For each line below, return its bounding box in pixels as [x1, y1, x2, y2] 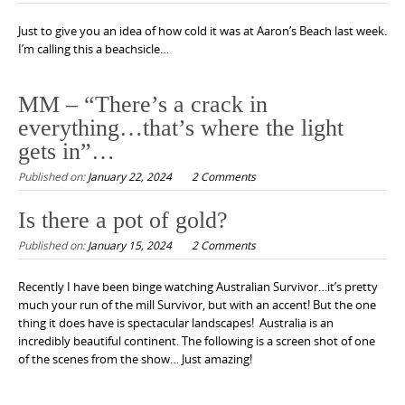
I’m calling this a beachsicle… [18, 40, 169, 57]
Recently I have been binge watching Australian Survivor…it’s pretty [18, 278, 378, 295]
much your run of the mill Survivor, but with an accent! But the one [18, 296, 376, 313]
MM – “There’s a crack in [18, 91, 268, 118]
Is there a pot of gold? [18, 206, 228, 233]
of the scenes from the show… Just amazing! [18, 350, 252, 367]
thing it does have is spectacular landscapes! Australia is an [18, 314, 334, 331]
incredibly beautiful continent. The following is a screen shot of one [18, 332, 375, 349]
